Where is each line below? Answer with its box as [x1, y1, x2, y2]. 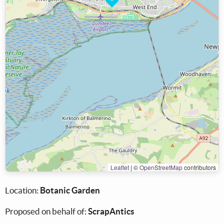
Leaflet [110, 163, 129, 172]
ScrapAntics [88, 206, 134, 216]
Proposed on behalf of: [5, 206, 88, 216]
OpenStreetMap [139, 163, 182, 172]
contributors [182, 163, 216, 172]
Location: [5, 185, 40, 195]
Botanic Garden [40, 185, 100, 195]
